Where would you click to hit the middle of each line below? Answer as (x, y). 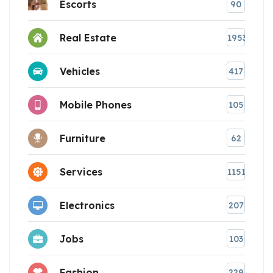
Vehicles (80, 71)
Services (81, 172)
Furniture (83, 138)
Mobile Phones (96, 105)
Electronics (87, 205)
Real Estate (88, 37)
